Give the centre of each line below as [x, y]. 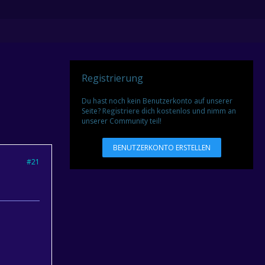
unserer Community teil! [122, 121]
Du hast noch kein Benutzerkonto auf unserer [157, 101]
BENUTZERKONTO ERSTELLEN [161, 148]
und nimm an [213, 111]
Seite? [92, 111]
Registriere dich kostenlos [146, 111]
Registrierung [112, 78]
